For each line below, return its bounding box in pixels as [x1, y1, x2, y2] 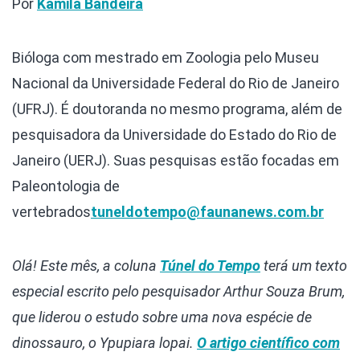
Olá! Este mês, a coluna [12, 257, 160, 275]
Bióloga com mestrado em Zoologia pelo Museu [12, 49, 319, 67]
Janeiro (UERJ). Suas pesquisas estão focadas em [12, 152, 339, 170]
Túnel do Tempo [160, 257, 260, 275]
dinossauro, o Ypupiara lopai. [12, 334, 197, 352]
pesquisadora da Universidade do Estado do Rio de [12, 126, 337, 144]
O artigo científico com [197, 334, 340, 352]
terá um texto [260, 257, 347, 275]
